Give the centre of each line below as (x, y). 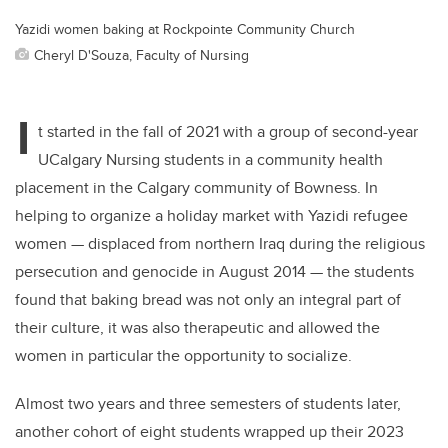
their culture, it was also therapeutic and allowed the (197, 328)
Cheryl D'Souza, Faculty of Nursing (141, 55)
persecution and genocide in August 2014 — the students (214, 272)
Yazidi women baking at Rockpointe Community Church (185, 29)
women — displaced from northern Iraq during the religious (220, 244)
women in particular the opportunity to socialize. (185, 356)
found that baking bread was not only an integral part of (208, 300)
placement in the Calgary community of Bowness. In (196, 188)
